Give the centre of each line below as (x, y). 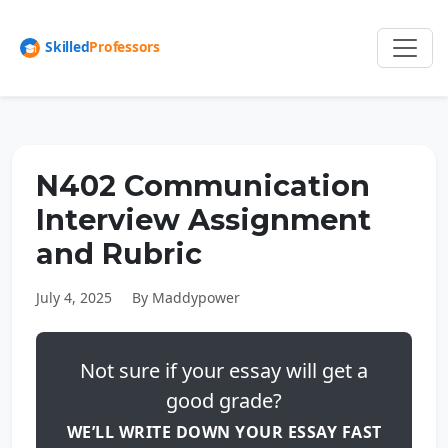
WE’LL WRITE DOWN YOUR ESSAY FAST (224, 432)
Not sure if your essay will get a (224, 370)
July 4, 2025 (74, 297)
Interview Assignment (203, 219)
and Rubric (119, 253)
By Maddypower (186, 297)
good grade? (224, 400)
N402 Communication (203, 185)
